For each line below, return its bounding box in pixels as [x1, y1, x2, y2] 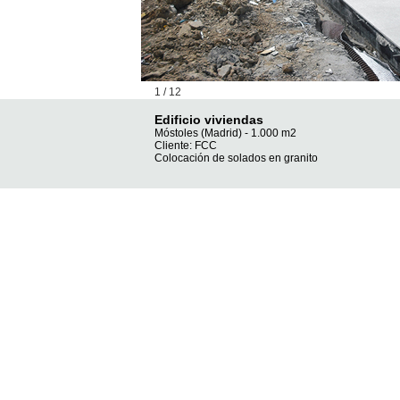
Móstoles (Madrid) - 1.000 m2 [154, 127, 296, 139]
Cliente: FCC [154, 139, 217, 152]
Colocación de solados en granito [154, 152, 318, 164]
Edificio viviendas [154, 112, 263, 127]
